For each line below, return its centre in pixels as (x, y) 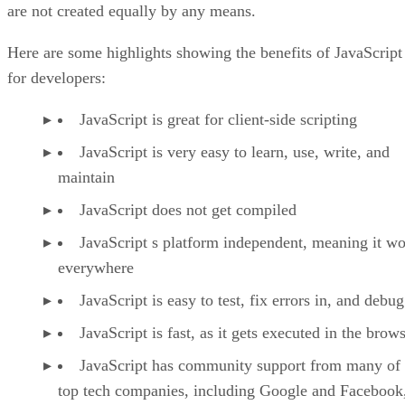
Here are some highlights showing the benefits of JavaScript (205, 53)
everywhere (96, 268)
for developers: (57, 78)
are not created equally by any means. (132, 11)
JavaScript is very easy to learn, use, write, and (235, 152)
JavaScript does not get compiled (188, 210)
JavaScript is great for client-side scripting (218, 120)
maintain (86, 178)
